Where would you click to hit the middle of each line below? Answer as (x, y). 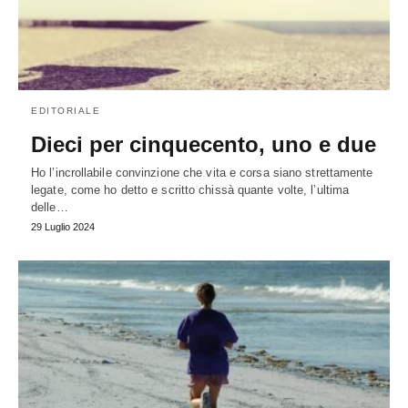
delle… (50, 207)
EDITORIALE (66, 110)
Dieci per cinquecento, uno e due (204, 144)
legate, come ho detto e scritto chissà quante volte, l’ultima (190, 189)
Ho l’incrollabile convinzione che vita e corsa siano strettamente (202, 172)
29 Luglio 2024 (63, 226)
